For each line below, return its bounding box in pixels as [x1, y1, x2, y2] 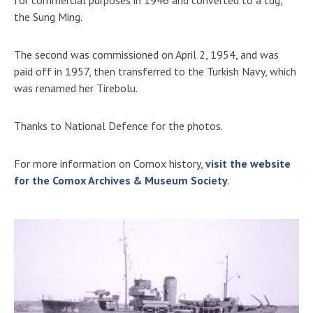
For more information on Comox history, [14, 156, 205, 170]
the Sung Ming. [14, 9, 82, 24]
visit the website [205, 156, 291, 170]
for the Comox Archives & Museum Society [14, 173, 228, 187]
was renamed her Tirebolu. [14, 80, 138, 95]
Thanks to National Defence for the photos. [14, 118, 223, 133]
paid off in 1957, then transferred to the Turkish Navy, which [14, 64, 296, 78]
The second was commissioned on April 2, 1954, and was [14, 47, 279, 61]
